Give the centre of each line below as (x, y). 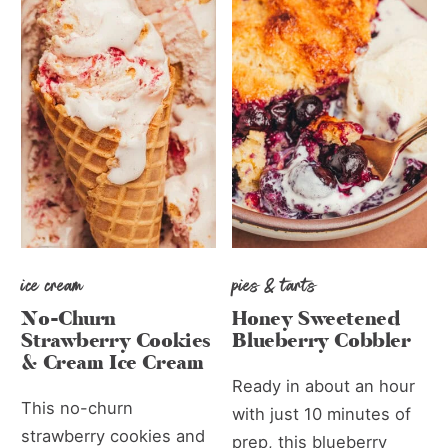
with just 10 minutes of (322, 413)
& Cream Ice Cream (112, 362)
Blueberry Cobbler (321, 340)
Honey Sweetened (316, 318)
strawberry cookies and (113, 435)
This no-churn (77, 407)
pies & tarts (274, 284)
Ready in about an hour (324, 385)
